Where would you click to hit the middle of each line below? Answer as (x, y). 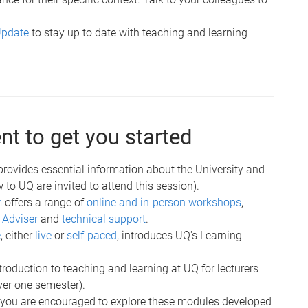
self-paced (92, 235)
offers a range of (44, 202)
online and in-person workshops (164, 202)
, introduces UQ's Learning (179, 235)
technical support (104, 219)
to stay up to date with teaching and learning (138, 32)
